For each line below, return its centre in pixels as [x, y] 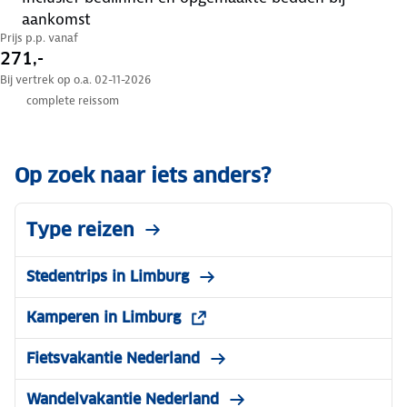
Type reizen [80, 229]
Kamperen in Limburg [104, 317]
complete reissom [73, 101]
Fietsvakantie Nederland [113, 358]
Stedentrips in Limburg [108, 276]
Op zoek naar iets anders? [143, 175]
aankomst [56, 20]
